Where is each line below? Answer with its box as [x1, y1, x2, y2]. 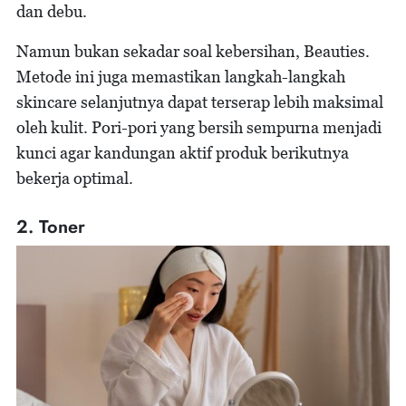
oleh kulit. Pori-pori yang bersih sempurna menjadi [16, 118, 382, 137]
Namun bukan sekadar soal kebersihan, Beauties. [16, 42, 370, 61]
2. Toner [16, 214, 85, 240]
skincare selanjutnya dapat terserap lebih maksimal [16, 92, 383, 111]
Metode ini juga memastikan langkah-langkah [16, 67, 345, 86]
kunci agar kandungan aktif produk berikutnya [16, 143, 349, 162]
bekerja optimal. [16, 169, 133, 188]
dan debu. [16, 2, 87, 21]
